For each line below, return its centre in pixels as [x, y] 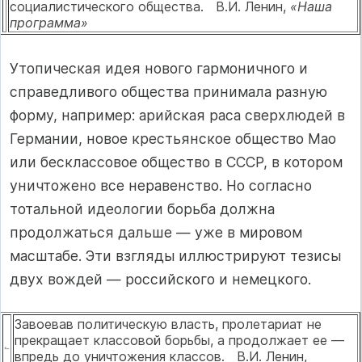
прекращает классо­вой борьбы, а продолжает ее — [179, 341]
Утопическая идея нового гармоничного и [159, 68]
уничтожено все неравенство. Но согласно [161, 185]
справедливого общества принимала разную [168, 91]
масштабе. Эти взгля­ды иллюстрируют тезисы [175, 255]
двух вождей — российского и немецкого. [160, 279]
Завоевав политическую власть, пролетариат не [168, 324]
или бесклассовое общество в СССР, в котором [176, 162]
